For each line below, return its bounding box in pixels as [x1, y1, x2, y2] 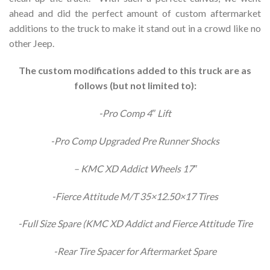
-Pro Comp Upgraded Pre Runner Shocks [51, 134, 219, 146]
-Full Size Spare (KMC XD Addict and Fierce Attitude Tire [17, 218, 253, 230]
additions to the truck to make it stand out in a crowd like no [9, 22, 261, 34]
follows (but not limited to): [74, 80, 196, 92]
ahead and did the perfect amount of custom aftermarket [9, 7, 261, 19]
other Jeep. [9, 37, 54, 49]
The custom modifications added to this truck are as [19, 64, 251, 77]
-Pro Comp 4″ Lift [99, 107, 171, 119]
